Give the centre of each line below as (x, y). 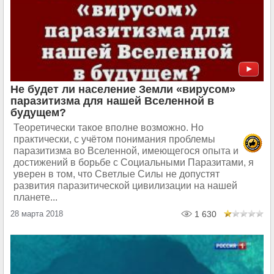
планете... (35, 197)
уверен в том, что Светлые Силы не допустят (117, 174)
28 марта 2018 (37, 214)
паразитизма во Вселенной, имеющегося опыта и (126, 151)
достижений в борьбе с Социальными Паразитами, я (134, 162)
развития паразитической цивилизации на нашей (125, 186)
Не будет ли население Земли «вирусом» (123, 89)
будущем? (38, 113)
